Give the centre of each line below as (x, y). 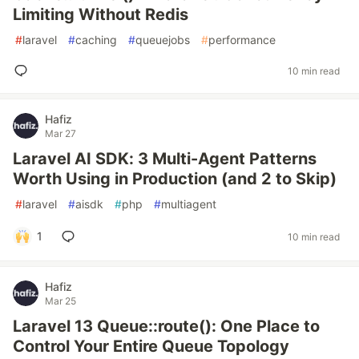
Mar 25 (61, 301)
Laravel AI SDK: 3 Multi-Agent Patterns (165, 159)
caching (96, 40)
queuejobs (163, 40)
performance (242, 40)
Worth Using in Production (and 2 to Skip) (175, 179)
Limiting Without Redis (101, 14)
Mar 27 (61, 133)
